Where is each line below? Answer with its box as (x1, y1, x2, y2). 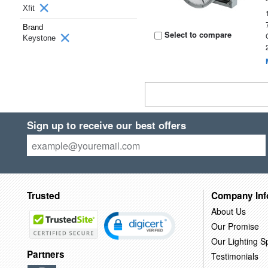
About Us (211, 205, 246, 217)
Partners (26, 248, 65, 261)
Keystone (23, 33, 58, 42)
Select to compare (162, 29, 232, 40)
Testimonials (211, 249, 258, 262)
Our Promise (211, 220, 259, 232)
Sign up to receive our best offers (26, 118, 186, 132)
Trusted (26, 188, 60, 202)
